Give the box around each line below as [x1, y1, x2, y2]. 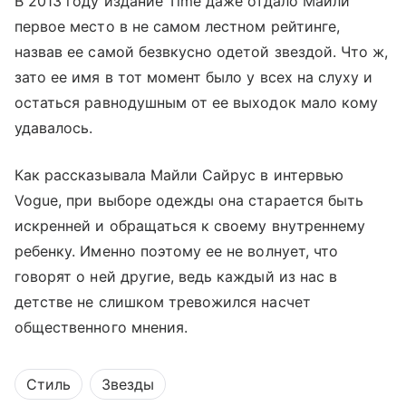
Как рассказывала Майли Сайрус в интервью [14, 165, 343, 184]
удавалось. [14, 118, 93, 137]
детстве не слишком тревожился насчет [14, 292, 311, 311]
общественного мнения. [14, 317, 188, 336]
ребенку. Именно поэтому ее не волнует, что [14, 241, 339, 260]
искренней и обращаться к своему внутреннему [14, 216, 366, 235]
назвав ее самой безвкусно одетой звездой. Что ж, [14, 42, 389, 61]
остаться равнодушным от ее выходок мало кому [14, 92, 379, 111]
